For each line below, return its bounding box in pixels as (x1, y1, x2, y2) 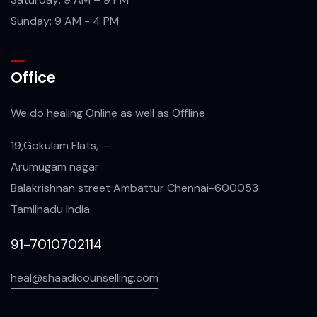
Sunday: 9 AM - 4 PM (11, 13, 119, 28)
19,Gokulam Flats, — (11, 137, 111, 153)
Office (11, 67, 56, 88)
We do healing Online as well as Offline (11, 105, 205, 120)
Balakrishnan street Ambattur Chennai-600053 (11, 180, 258, 195)
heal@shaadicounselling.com (11, 270, 158, 285)
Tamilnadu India (11, 201, 90, 217)
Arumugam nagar (11, 158, 99, 174)
